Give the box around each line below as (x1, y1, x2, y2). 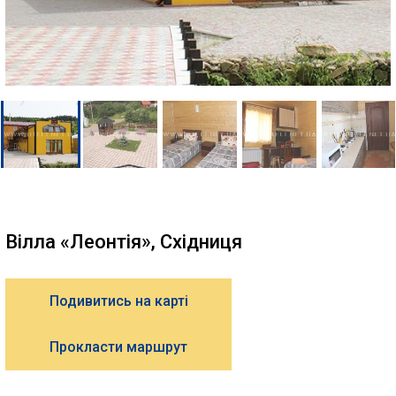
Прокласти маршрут (49, 339, 187, 355)
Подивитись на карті (49, 293, 188, 309)
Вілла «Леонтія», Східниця (5, 231, 242, 253)
